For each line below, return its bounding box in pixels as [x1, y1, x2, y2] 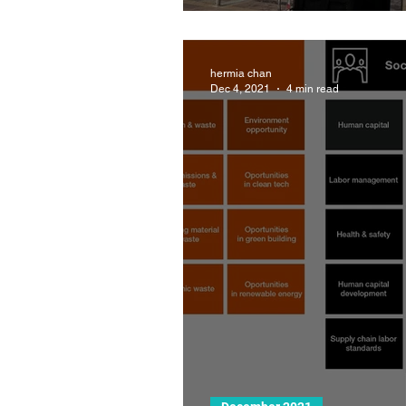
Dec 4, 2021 [210, 82, 270, 95]
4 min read [286, 82, 339, 95]
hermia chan [210, 67, 272, 80]
